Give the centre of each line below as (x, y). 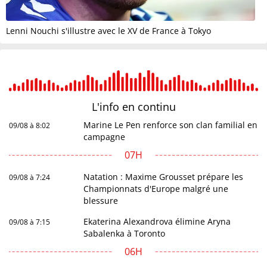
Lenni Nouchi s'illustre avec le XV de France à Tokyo (108, 31)
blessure (101, 201)
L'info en (114, 107)
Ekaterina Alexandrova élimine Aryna (157, 222)
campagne (105, 137)
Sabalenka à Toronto (125, 234)
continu (156, 107)
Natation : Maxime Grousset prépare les (164, 177)
